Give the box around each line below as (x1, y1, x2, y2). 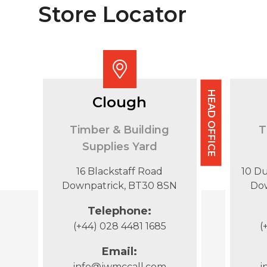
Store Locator (38, 1, 187, 27)
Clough (92, 94, 147, 111)
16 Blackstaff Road (76, 166, 163, 177)
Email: (102, 245, 138, 258)
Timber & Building (70, 123, 170, 136)
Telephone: (88, 204, 152, 218)
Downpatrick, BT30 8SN (62, 180, 178, 191)
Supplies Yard (82, 140, 157, 153)
